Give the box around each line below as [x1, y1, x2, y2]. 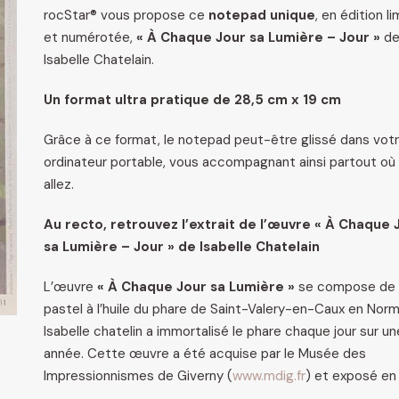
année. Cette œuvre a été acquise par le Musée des [44, 345, 366, 362]
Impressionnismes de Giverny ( [44, 367, 232, 385]
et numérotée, [44, 28, 136, 46]
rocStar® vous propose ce [44, 6, 208, 24]
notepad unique [208, 6, 315, 24]
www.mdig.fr [232, 367, 305, 385]
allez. [44, 175, 74, 193]
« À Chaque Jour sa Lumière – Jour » [136, 28, 380, 46]
